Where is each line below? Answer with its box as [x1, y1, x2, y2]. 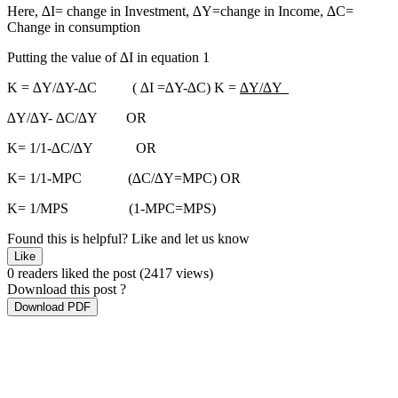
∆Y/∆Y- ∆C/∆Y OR [7, 110, 147, 126]
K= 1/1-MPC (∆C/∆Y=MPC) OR [7, 171, 241, 187]
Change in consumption [7, 20, 140, 36]
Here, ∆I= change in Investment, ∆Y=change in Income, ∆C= [7, 4, 354, 20]
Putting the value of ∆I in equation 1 [7, 50, 210, 66]
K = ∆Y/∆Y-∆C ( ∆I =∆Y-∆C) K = [7, 80, 240, 96]
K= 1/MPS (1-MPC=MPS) [7, 201, 216, 217]
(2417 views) [139, 266, 213, 282]
